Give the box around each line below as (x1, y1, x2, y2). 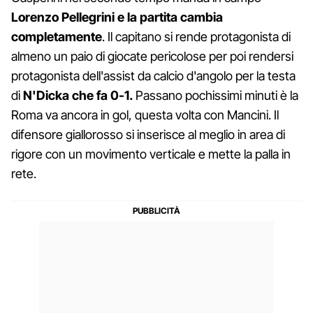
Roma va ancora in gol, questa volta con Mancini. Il (11, 108, 279, 123)
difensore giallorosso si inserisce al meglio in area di (11, 127, 285, 143)
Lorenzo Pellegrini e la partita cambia (11, 10, 223, 25)
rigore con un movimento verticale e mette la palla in (11, 147, 291, 162)
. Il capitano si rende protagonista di (102, 29, 291, 45)
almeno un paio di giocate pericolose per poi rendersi (11, 49, 293, 64)
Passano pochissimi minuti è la (133, 88, 298, 103)
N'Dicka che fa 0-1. (23, 88, 133, 103)
